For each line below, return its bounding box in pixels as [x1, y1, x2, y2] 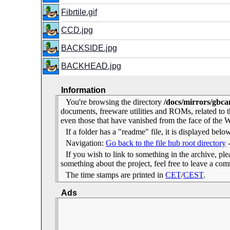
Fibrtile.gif [61, 8, 98, 16]
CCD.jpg [61, 26, 93, 34]
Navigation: [66, 139, 106, 147]
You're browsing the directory [66, 98, 164, 106]
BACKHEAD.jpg [61, 62, 122, 70]
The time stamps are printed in [66, 170, 166, 179]
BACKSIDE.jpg [61, 44, 118, 52]
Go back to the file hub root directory [106, 139, 226, 147]
